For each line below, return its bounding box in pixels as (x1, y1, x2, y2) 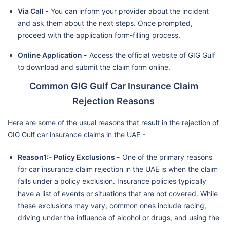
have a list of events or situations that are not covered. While (18, 188, 218, 198)
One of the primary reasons (120, 152, 212, 161)
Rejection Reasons (72, 95, 155, 106)
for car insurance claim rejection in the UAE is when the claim (18, 164, 218, 173)
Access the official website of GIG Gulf (87, 50, 215, 59)
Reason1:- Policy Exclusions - (18, 152, 120, 161)
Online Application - (18, 50, 87, 59)
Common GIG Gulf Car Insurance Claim (29, 80, 198, 91)
